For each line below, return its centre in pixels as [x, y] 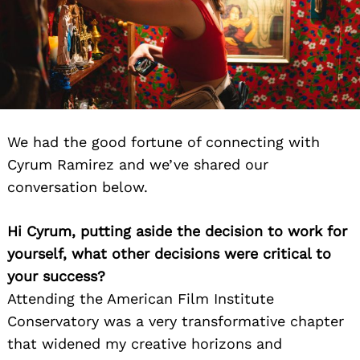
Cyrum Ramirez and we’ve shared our [138, 165]
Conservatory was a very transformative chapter [176, 321]
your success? [56, 276]
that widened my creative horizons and [145, 344]
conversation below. [78, 187]
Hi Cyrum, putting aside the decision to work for [177, 231]
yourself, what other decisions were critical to [169, 254]
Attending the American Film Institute [141, 299]
